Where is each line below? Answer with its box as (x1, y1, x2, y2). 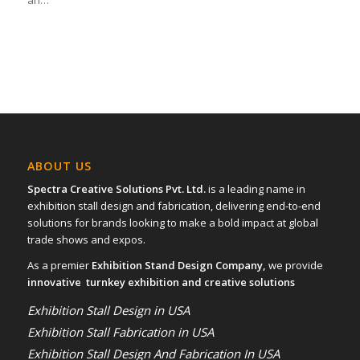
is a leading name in (205, 182, 305, 197)
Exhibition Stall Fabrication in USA (27, 324, 214, 341)
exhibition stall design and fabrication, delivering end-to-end (27, 198, 321, 214)
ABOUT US (27, 158, 92, 174)
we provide (265, 258, 323, 273)
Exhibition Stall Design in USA (27, 302, 190, 319)
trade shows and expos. (27, 232, 145, 247)
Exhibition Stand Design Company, (91, 258, 266, 273)
